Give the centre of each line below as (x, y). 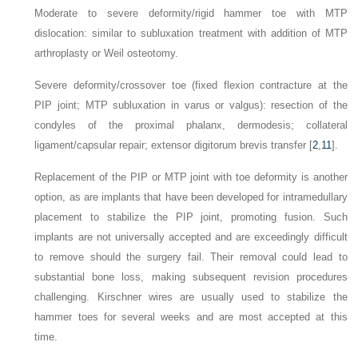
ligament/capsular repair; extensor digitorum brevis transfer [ (174, 145)
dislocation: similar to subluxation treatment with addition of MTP (191, 34)
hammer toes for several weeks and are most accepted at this (191, 317)
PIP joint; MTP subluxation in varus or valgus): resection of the (191, 105)
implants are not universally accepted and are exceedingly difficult (191, 237)
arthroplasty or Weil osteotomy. (107, 54)
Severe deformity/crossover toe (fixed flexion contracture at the (191, 86)
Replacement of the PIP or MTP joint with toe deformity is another (191, 177)
